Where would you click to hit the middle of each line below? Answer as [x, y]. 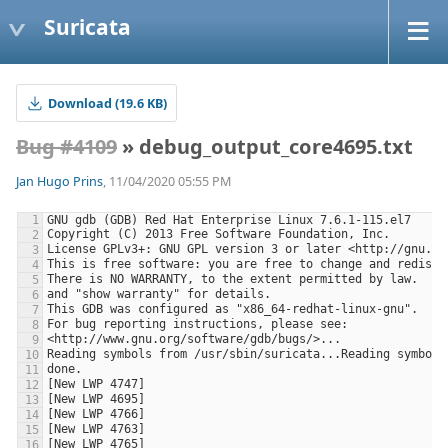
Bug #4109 [66, 147]
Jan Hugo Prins [59, 182]
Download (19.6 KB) [107, 103]
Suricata [87, 26]
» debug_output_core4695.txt [265, 147]
